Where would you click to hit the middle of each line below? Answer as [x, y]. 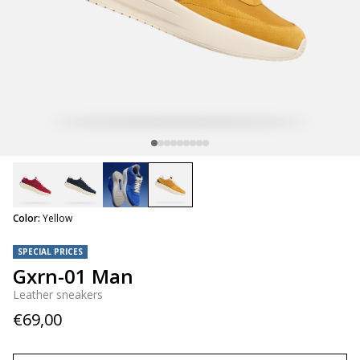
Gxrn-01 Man [73, 276]
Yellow [57, 218]
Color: [27, 218]
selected [192, 216]
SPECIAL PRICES [50, 252]
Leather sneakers [58, 295]
